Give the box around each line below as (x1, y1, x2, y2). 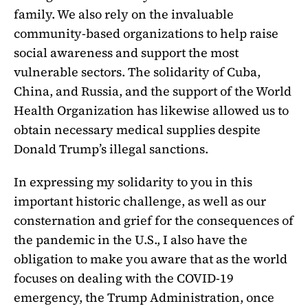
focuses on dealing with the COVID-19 (14, 269, 234, 287)
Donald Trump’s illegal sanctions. (14, 140, 208, 158)
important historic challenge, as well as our (14, 192, 266, 210)
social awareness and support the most (14, 44, 239, 62)
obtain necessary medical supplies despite (14, 121, 261, 139)
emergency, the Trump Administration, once (14, 288, 274, 306)
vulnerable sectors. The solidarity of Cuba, (14, 63, 261, 81)
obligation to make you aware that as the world (14, 250, 287, 267)
